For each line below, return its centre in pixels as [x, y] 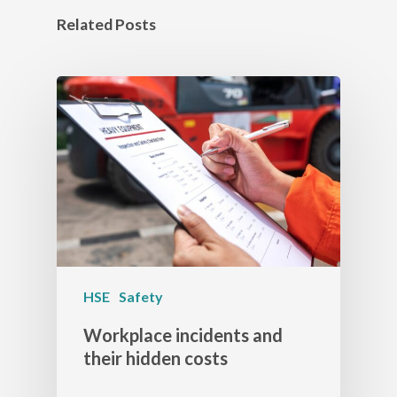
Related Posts [106, 24]
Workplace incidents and [183, 335]
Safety [141, 296]
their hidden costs [156, 358]
